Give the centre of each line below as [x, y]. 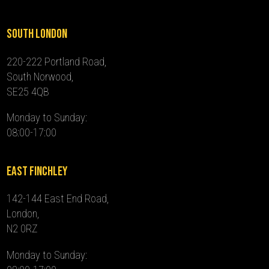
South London [37, 34]
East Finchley [37, 172]
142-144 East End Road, [58, 199]
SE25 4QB [28, 91]
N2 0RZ [23, 229]
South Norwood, [40, 76]
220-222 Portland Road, [57, 61]
